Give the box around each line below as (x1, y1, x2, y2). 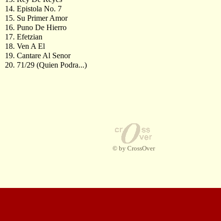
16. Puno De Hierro (5, 23, 67, 32)
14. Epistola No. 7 (5, 4, 62, 13)
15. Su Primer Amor (5, 14, 68, 22)
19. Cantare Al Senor (5, 51, 71, 60)
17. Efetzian (5, 33, 42, 41)
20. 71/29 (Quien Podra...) (5, 61, 87, 69)
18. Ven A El (5, 42, 45, 50)
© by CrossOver (112, 145, 155, 152)
